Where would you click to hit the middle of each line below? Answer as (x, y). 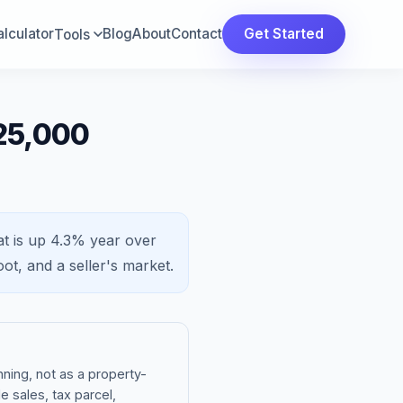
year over (121, 240)
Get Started (284, 34)
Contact (197, 34)
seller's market (120, 265)
